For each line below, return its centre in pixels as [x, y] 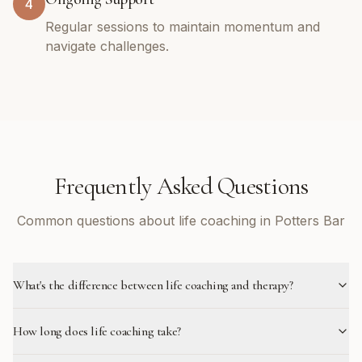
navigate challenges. [107, 46]
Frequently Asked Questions [181, 186]
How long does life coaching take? [97, 331]
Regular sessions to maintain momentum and [183, 27]
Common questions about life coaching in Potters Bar [181, 221]
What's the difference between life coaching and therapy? [153, 285]
